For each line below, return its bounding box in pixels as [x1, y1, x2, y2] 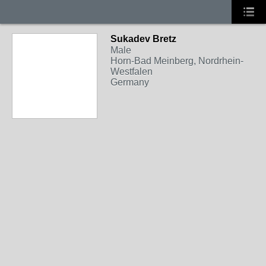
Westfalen [110, 66, 153, 77]
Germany [110, 77, 149, 87]
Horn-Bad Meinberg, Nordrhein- [110, 56, 243, 66]
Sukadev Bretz [110, 34, 176, 44]
